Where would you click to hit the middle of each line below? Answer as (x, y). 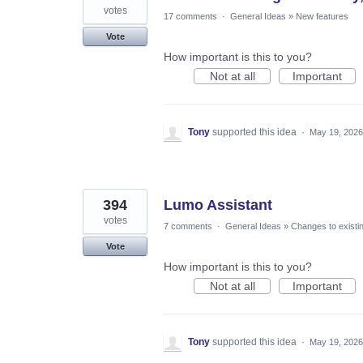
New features (322, 16)
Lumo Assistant (218, 205)
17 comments (190, 16)
